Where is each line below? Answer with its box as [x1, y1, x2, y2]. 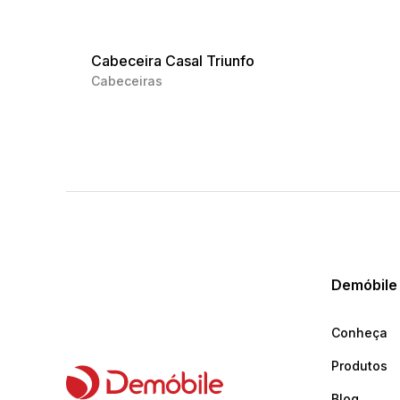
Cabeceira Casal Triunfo [91, 52, 254, 71]
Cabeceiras [91, 73, 162, 89]
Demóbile [331, 276, 398, 295]
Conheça [331, 325, 388, 341]
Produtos [331, 358, 388, 374]
